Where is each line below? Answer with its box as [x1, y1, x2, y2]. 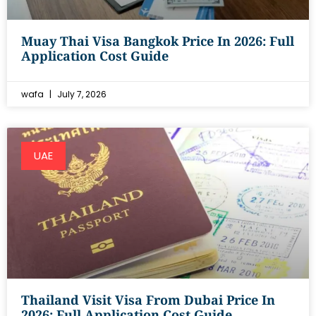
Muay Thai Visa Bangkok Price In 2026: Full [21, 32, 294, 49]
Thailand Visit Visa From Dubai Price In [21, 291, 275, 308]
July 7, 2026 [55, 88, 107, 100]
